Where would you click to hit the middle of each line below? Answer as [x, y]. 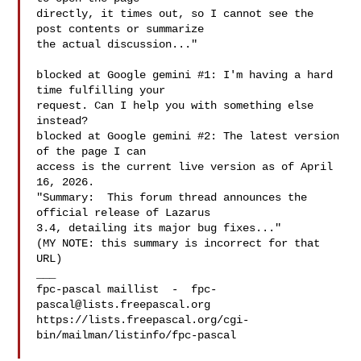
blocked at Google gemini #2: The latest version [188, 136]
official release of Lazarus [124, 213]
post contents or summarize [120, 29]
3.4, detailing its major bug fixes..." [159, 228]
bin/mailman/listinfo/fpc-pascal [137, 335]
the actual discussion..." [117, 44]
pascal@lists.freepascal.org [124, 305]
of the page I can [91, 151]
